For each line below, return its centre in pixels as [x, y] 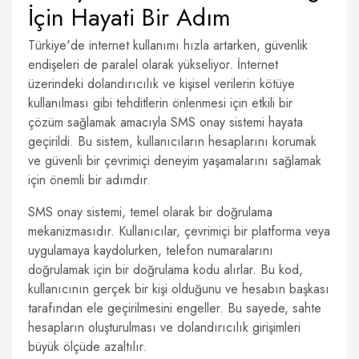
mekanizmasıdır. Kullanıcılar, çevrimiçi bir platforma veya [179, 231]
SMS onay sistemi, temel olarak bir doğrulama [150, 212]
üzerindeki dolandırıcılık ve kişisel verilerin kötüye [161, 84]
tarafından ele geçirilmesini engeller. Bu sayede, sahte [175, 308]
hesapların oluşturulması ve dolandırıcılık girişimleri [164, 327]
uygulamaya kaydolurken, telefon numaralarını [151, 250]
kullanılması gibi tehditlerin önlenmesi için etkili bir [160, 103]
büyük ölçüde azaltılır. [87, 347]
